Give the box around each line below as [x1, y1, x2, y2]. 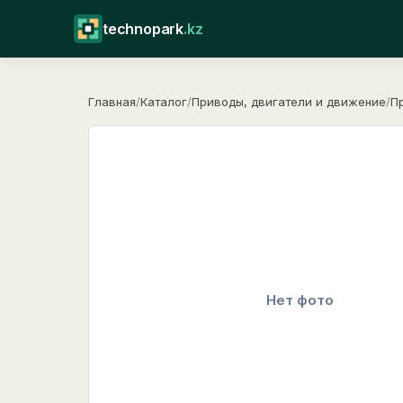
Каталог [140, 94, 187, 109]
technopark [103, 20, 184, 38]
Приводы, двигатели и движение [192, 94, 386, 109]
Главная [88, 94, 136, 109]
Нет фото [265, 291, 334, 309]
